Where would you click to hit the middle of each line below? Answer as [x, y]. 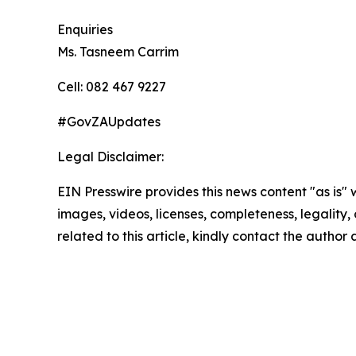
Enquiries [85, 29]
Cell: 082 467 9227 [112, 86]
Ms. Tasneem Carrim [120, 51]
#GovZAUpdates [110, 121]
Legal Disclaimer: [110, 156]
